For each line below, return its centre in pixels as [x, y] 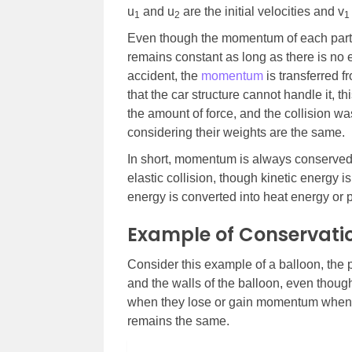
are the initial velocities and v [262, 12]
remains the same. [178, 321]
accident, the [164, 76]
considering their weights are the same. [236, 133]
